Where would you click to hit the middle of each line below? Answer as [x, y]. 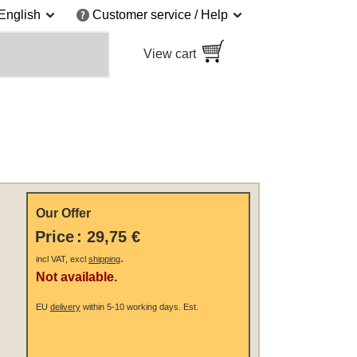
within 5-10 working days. [130, 307]
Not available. [76, 277]
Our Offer [63, 214]
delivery [65, 307]
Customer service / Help [160, 15]
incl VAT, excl [62, 259]
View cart [170, 54]
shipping [104, 259]
